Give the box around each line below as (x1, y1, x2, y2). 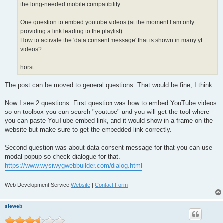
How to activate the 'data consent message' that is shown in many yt (20, 36, 202, 44)
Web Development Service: (5, 181, 71, 188)
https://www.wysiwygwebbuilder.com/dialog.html (5, 162, 142, 170)
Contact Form (95, 181, 128, 188)
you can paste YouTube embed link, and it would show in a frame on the (5, 117, 213, 125)
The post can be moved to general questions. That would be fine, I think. (5, 81, 214, 89)
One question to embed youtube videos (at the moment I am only (20, 18, 194, 26)
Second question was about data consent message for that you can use (5, 144, 212, 152)
